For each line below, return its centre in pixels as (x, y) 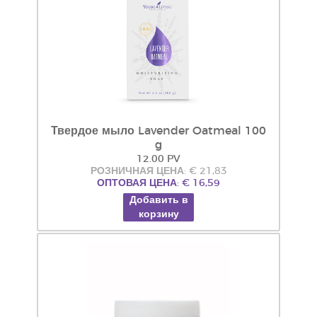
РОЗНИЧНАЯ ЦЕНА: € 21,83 (158, 171)
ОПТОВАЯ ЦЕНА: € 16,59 (158, 183)
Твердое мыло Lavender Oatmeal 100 (158, 131)
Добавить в (158, 200)
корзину (158, 214)
